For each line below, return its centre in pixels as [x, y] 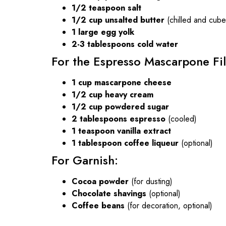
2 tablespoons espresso [119, 119]
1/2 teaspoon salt [106, 8]
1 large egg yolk [103, 32]
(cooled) [181, 119]
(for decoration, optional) [168, 205]
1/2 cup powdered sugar [120, 106]
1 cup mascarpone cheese [122, 82]
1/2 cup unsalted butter [118, 20]
